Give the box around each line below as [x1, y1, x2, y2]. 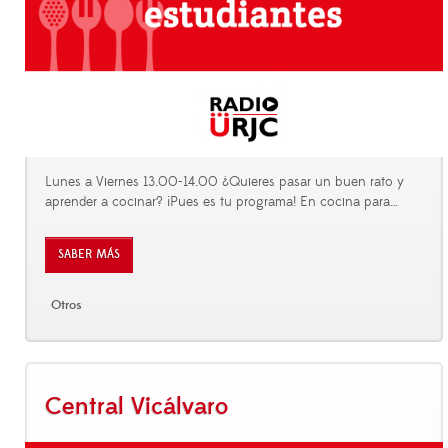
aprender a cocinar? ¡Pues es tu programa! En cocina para [45, 192, 390, 211]
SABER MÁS [58, 246, 120, 262]
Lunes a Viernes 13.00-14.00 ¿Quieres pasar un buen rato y [45, 172, 404, 191]
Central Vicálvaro [45, 391, 228, 422]
